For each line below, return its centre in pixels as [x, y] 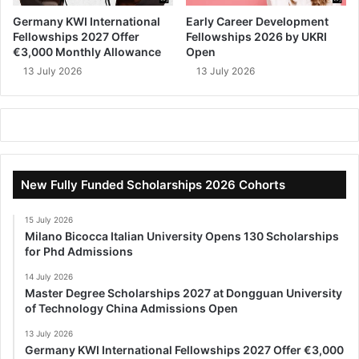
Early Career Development [257, 21]
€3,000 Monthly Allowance [87, 51]
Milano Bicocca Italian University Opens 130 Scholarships [182, 236]
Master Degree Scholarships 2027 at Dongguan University [184, 292]
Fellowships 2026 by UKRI [256, 36]
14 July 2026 [49, 276]
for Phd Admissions [79, 251]
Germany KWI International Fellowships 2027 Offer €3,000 [184, 349]
